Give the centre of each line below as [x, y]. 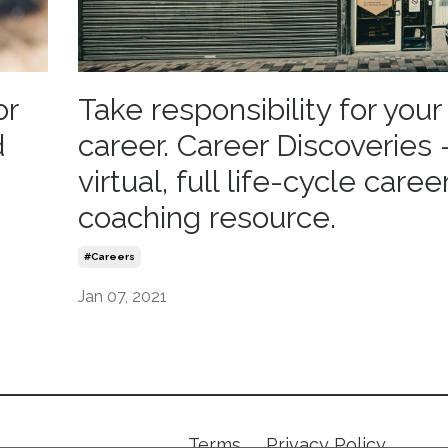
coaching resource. [218, 217]
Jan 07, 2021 [122, 296]
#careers [109, 256]
